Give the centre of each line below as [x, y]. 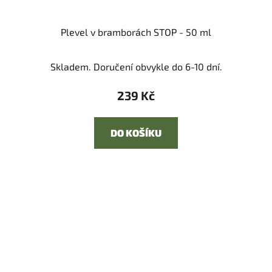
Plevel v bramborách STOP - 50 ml [136, 32]
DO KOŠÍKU [136, 133]
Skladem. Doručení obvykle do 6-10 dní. [136, 67]
